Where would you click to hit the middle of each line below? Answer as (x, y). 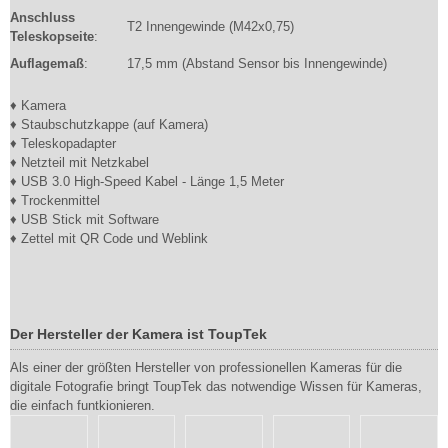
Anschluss (42, 17)
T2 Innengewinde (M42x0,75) (210, 26)
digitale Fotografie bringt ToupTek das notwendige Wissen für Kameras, (216, 386)
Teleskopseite (52, 36)
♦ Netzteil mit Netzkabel (79, 162)
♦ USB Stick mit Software (84, 219)
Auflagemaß (47, 63)
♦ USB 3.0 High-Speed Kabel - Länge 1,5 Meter (147, 181)
